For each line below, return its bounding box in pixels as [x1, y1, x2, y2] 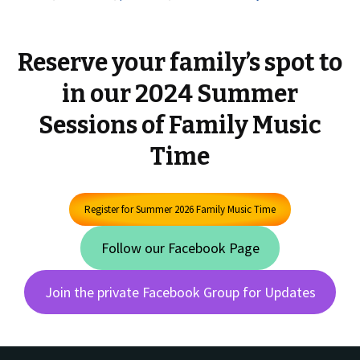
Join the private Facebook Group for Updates [44, 282, 316, 301]
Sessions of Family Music [39, 111, 321, 141]
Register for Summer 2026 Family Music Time [84, 202, 276, 217]
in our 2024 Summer [62, 80, 298, 109]
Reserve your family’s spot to [18, 48, 342, 78]
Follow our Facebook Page [100, 238, 260, 257]
